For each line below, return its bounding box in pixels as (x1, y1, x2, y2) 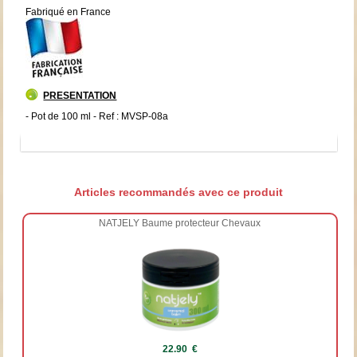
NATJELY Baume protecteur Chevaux (99, 217, 261, 229)
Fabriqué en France (25, 6, 112, 18)
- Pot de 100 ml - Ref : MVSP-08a (25, 110, 169, 122)
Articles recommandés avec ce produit (74, 185, 283, 198)
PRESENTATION (43, 89, 117, 101)
